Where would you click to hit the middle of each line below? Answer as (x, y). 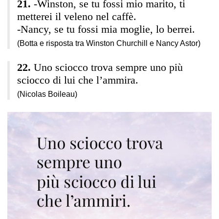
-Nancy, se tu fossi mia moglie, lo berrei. (106, 29)
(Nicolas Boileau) (47, 94)
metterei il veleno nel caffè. (77, 16)
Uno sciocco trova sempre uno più (108, 67)
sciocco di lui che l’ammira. (78, 80)
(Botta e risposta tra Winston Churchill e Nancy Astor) (109, 43)
